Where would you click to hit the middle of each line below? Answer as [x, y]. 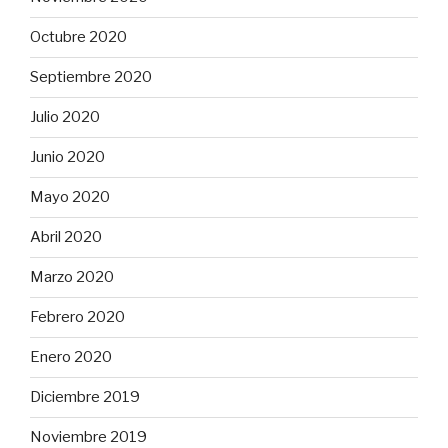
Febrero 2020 [77, 317]
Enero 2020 [71, 357]
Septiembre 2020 [91, 77]
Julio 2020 [65, 117]
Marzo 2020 [72, 277]
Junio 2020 [67, 157]
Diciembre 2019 [85, 397]
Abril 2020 [66, 237]
